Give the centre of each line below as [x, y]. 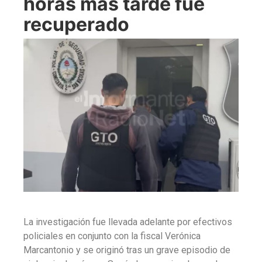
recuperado [76, 24]
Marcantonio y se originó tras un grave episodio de [127, 250]
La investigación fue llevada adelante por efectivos [128, 222]
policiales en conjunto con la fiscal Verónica [112, 236]
